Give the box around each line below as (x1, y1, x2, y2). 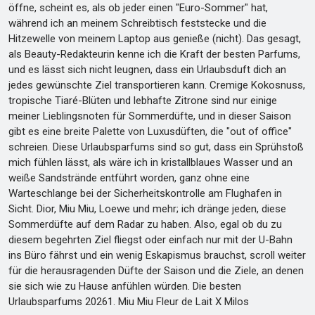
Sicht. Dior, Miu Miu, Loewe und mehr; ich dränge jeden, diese (8, 202, 286, 215)
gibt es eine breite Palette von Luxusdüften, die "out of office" (8, 125, 292, 138)
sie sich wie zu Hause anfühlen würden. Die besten (8, 280, 241, 292)
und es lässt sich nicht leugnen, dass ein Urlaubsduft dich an (8, 63, 286, 76)
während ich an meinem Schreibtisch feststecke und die (8, 17, 266, 30)
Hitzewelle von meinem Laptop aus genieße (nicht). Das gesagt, (8, 32, 301, 45)
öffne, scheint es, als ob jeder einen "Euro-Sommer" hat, (8, 1, 268, 14)
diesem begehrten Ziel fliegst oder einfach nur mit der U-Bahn (8, 233, 292, 246)
